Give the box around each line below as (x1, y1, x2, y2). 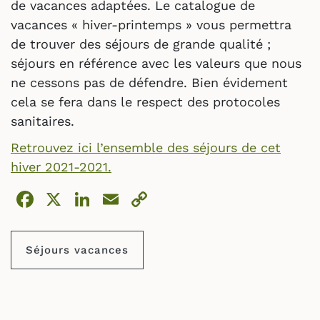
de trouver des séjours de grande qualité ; (11, 36, 271, 51)
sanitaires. (11, 113, 74, 129)
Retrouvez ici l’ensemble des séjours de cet (11, 139, 281, 155)
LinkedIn (94, 185, 188, 213)
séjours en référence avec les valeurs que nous (11, 55, 301, 71)
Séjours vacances (26, 243, 129, 256)
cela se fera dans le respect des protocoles (11, 94, 280, 109)
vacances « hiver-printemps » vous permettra (11, 16, 291, 32)
